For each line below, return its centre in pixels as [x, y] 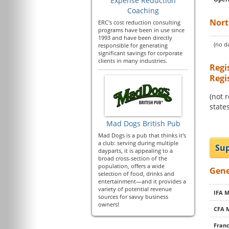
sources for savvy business [133, 197]
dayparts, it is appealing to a [135, 151]
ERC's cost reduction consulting [139, 22]
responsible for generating [133, 45]
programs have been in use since [141, 30]
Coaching [143, 10]
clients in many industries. [133, 61]
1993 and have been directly [135, 38]
